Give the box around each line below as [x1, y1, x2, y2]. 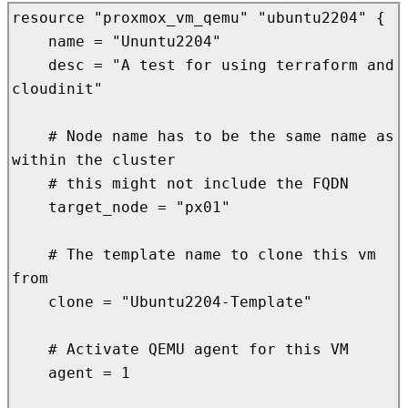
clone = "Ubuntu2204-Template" [12, 292, 48, 311]
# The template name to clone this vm [12, 245, 48, 263]
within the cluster [12, 150, 176, 168]
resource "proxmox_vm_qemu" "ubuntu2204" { [12, 8, 385, 26]
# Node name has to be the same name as [12, 127, 48, 145]
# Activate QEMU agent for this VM [12, 340, 48, 358]
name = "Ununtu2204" [12, 32, 48, 50]
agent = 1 [12, 363, 48, 382]
